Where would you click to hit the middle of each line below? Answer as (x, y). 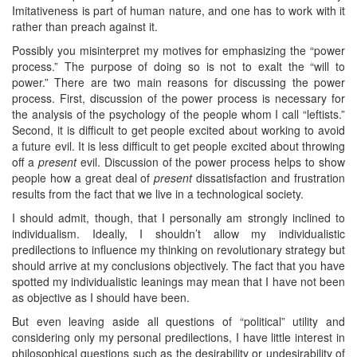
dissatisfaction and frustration (269, 177)
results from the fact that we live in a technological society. (158, 193)
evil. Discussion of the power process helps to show (211, 161)
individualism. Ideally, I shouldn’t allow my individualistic (178, 233)
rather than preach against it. (85, 26)
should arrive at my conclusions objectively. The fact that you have (178, 265)
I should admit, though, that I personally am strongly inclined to (178, 217)
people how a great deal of (83, 177)
